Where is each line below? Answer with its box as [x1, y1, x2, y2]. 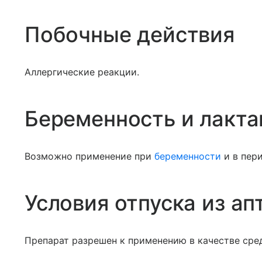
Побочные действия [25, 22, 235, 47]
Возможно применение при [25, 150, 154, 162]
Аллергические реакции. [25, 66, 139, 78]
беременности [154, 150, 221, 162]
